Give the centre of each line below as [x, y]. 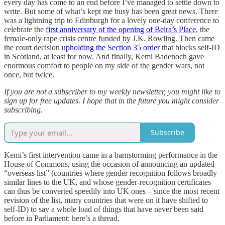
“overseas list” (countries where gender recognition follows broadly [110, 173]
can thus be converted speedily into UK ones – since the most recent [112, 191]
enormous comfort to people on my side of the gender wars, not [104, 65]
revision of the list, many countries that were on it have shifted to [106, 200]
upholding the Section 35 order [111, 47]
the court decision [33, 47]
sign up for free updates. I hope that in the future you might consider [111, 100]
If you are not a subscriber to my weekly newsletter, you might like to [112, 91]
